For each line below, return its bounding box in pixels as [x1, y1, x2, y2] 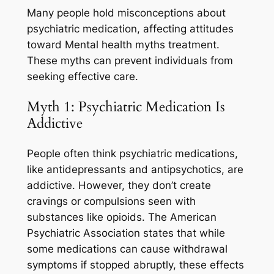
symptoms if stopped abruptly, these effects [26, 259, 244, 272]
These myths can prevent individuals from [26, 54, 233, 67]
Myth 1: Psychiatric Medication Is [26, 97, 225, 117]
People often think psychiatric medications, [26, 147, 238, 160]
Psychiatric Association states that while [26, 227, 225, 240]
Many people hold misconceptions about [26, 6, 226, 19]
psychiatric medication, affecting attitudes [26, 22, 234, 35]
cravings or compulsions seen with [26, 195, 196, 208]
